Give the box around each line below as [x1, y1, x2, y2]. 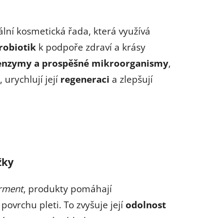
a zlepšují [109, 73, 153, 85]
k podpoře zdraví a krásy [36, 40, 145, 53]
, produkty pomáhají [23, 182, 112, 195]
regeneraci [60, 73, 109, 85]
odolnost [126, 198, 166, 211]
